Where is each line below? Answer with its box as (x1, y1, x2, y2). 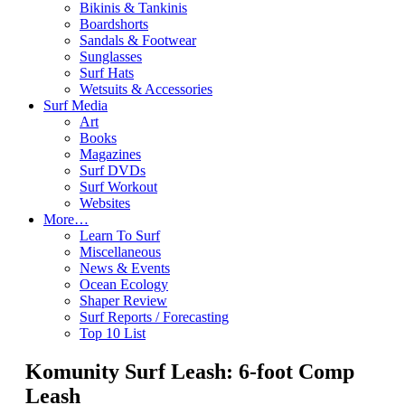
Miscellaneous (80, 244, 161, 259)
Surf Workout (80, 179, 157, 194)
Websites (80, 195, 130, 211)
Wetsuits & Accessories (80, 81, 212, 97)
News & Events (80, 260, 170, 276)
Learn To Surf (80, 228, 160, 243)
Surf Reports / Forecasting (80, 309, 229, 325)
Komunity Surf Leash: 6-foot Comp (25, 359, 354, 383)
